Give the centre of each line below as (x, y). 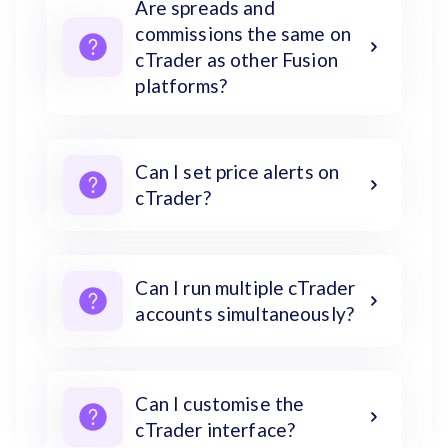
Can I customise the (220, 403)
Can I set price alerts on (237, 171)
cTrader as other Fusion (236, 59)
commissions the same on (243, 33)
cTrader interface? (215, 429)
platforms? (181, 85)
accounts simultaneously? (245, 313)
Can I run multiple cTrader (245, 287)
